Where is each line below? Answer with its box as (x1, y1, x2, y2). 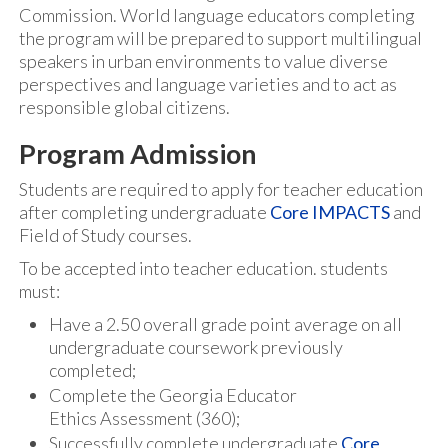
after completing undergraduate (19, 201, 270, 223)
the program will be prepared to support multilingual (19, 27, 422, 49)
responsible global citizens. (19, 96, 233, 118)
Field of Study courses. (19, 224, 195, 246)
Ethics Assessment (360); (49, 407, 240, 429)
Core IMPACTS (270, 201, 390, 223)
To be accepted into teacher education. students (19, 257, 388, 279)
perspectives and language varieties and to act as (19, 73, 397, 95)
